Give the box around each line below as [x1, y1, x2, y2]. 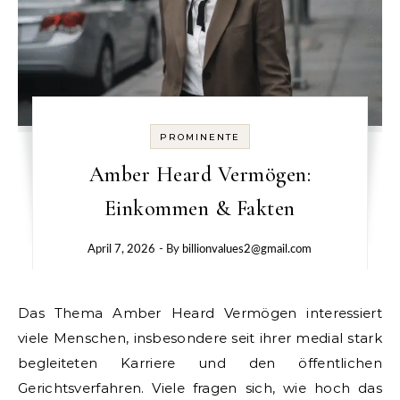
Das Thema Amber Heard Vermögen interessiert [18, 304, 30, 321]
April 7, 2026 [87, 243, 156, 255]
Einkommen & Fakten [104, 195, 296, 221]
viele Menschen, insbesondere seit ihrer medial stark [18, 329, 382, 346]
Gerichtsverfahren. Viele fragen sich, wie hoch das [18, 379, 382, 396]
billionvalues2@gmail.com [182, 243, 312, 255]
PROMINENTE [159, 130, 240, 143]
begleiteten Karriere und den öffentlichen [18, 354, 382, 371]
